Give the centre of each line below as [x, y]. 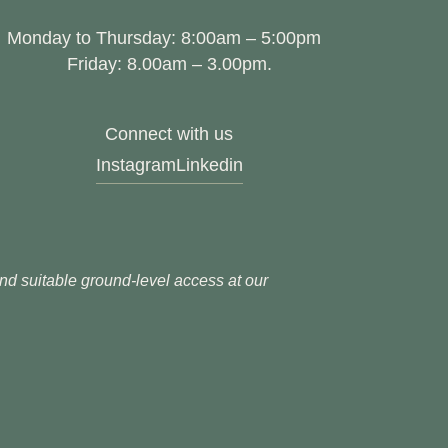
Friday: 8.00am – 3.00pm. [169, 63]
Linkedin [209, 165]
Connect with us [169, 134]
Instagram [135, 165]
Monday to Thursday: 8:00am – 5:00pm [169, 37]
